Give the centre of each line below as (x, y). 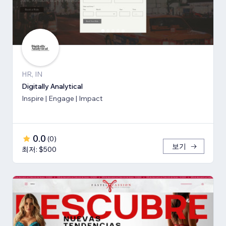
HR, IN (32, 74)
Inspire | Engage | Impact (62, 99)
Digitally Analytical (52, 87)
